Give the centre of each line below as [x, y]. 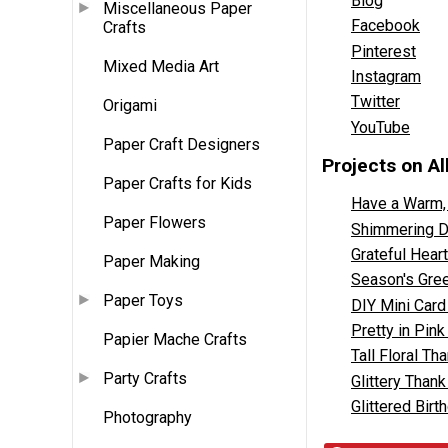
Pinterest [383, 51]
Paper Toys [143, 301]
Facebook [385, 26]
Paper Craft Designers [181, 145]
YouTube [380, 127]
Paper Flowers [154, 223]
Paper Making [151, 262]
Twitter [375, 102]
